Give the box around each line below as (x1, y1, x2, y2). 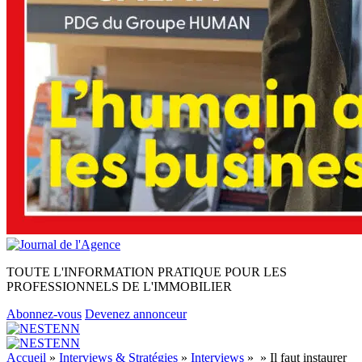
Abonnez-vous (6, 307, 82, 321)
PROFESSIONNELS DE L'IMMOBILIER (6, 280, 232, 293)
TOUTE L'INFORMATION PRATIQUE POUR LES (6, 265, 287, 279)
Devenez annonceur (85, 307, 187, 321)
